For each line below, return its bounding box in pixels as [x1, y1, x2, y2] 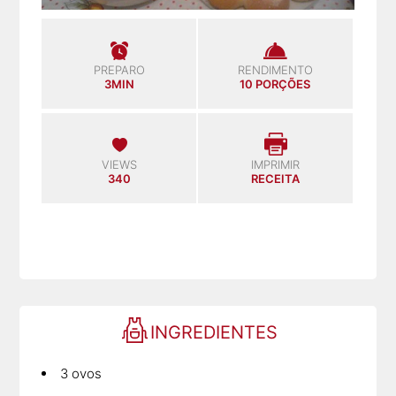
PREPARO [93, 62, 145, 77]
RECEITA [250, 171, 300, 186]
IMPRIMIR [250, 156, 300, 171]
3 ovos [60, 364, 103, 382]
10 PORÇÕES [240, 76, 311, 91]
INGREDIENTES [149, 321, 278, 343]
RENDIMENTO [237, 62, 313, 77]
